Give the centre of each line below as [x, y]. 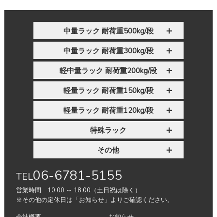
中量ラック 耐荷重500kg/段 [108, 31]
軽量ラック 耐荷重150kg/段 [108, 90]
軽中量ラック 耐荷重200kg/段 [108, 70]
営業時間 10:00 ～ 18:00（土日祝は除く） [78, 190]
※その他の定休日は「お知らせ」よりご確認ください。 [94, 200]
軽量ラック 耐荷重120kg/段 [108, 110]
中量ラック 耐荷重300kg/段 [108, 51]
